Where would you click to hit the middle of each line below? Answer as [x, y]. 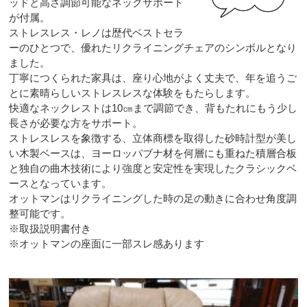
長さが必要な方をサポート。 [76, 123]
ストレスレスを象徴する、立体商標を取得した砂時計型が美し [153, 138]
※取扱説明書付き [50, 228]
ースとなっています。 [61, 183]
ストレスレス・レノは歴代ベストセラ [97, 32]
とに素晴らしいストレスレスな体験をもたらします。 [133, 93]
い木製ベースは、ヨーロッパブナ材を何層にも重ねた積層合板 [153, 153]
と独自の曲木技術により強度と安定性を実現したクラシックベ [153, 168]
